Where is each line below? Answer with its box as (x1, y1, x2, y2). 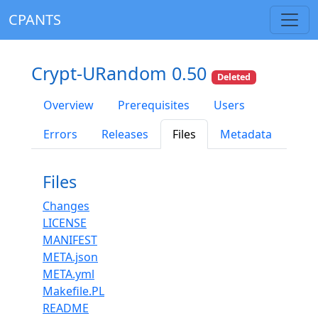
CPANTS (9, 10, 61, 29)
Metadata (220, 126, 272, 143)
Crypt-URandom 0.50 (31, 61, 212, 85)
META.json (43, 249, 98, 265)
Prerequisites (118, 97, 190, 114)
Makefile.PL (43, 283, 104, 300)
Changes (43, 198, 89, 214)
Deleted (217, 71, 251, 83)
